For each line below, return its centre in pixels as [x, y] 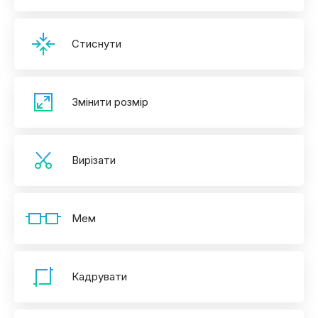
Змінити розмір [110, 102]
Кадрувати [99, 276]
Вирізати [94, 160]
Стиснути [97, 44]
